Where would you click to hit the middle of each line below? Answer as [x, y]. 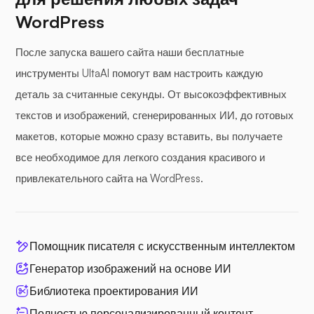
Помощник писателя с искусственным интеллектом [162, 246]
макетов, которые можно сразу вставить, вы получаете [149, 136]
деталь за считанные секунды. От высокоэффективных [151, 94]
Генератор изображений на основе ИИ [130, 268]
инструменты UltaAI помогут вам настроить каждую [139, 73]
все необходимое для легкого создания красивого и [140, 157]
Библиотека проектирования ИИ [114, 291]
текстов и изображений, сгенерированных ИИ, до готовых [155, 115]
